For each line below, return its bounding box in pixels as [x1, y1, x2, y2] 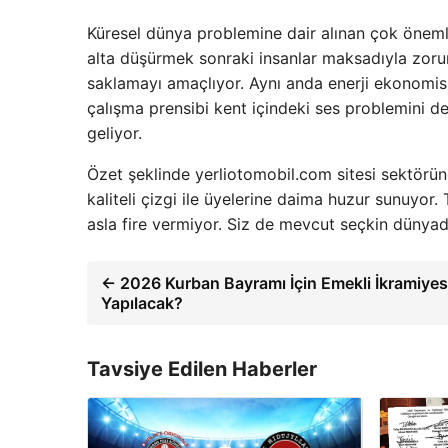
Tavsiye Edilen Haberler [87, 357, 317, 382]
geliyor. [87, 123, 142, 144]
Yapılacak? [101, 293, 183, 314]
